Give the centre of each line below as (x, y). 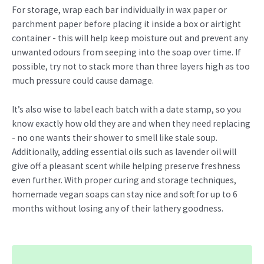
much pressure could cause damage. (83, 80)
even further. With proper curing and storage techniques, (124, 180)
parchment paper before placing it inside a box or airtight (126, 24)
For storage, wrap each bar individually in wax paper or (119, 9)
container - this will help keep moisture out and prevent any (130, 38)
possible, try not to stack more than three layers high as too (131, 66)
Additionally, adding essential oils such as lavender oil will (124, 151)
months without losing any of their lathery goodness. (118, 208)
